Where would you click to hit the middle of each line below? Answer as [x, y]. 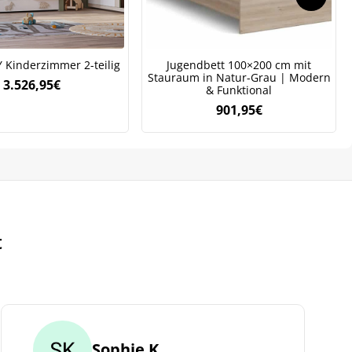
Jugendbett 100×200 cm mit [239, 64]
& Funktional [239, 90]
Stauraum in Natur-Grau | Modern [239, 77]
